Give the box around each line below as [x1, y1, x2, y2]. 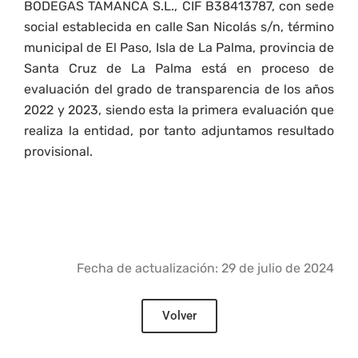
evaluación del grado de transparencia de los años [24, 82, 334, 97]
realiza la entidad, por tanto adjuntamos [24, 123, 277, 139]
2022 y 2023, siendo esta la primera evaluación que [24, 102, 334, 118]
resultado [277, 123, 334, 139]
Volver [161, 308, 197, 324]
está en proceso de [192, 61, 334, 77]
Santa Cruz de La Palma [24, 61, 192, 77]
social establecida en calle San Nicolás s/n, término [24, 19, 334, 35]
